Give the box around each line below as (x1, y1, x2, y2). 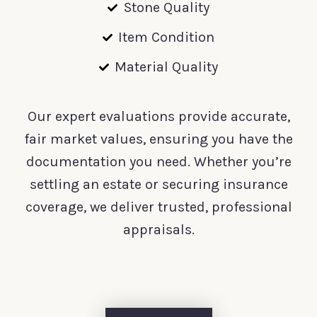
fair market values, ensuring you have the (24, 130, 293, 147)
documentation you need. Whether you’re (25, 153, 292, 170)
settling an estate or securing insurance (29, 175, 288, 192)
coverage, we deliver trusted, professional (25, 198, 292, 215)
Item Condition (118, 28, 215, 45)
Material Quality (115, 58, 219, 75)
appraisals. (122, 221, 195, 238)
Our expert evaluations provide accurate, (27, 108, 290, 125)
